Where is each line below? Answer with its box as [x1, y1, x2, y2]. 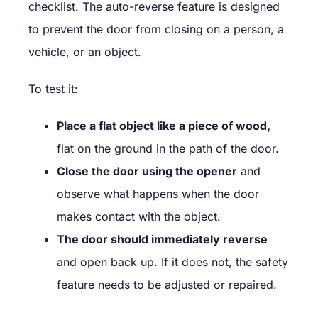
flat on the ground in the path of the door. [57, 141, 279, 155]
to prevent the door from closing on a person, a [28, 21, 284, 36]
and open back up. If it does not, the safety [57, 254, 288, 269]
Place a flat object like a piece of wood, [57, 118, 270, 133]
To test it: [28, 81, 78, 96]
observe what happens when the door [57, 186, 259, 201]
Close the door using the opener [57, 163, 237, 178]
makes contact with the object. [57, 209, 221, 224]
